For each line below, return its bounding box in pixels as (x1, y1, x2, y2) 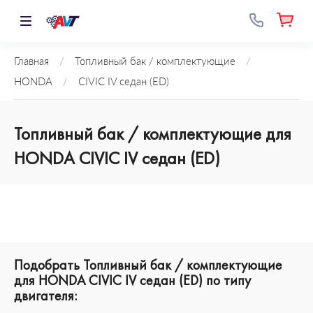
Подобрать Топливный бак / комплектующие (14, 256, 282, 274)
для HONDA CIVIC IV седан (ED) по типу (14, 271, 251, 289)
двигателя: (14, 286, 77, 305)
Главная (14, 55, 49, 67)
